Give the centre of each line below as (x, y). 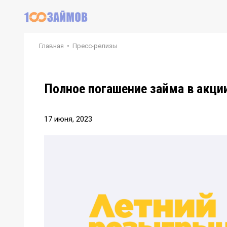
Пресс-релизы (95, 46)
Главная (51, 46)
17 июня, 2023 (68, 119)
